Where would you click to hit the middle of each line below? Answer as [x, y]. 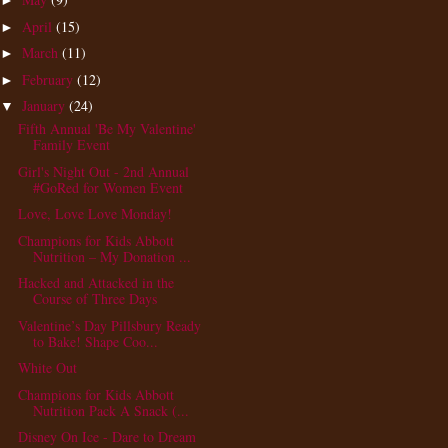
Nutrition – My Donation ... [111, 256]
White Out [47, 368]
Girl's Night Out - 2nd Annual [103, 171]
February [49, 79]
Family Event [71, 145]
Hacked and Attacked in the [95, 283]
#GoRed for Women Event [107, 187]
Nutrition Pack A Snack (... [110, 410]
